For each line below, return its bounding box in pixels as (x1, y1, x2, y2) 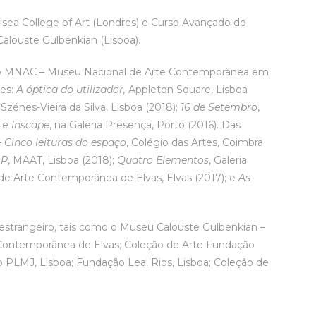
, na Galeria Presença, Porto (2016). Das (49, 119, 241, 131)
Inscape (11, 119, 50, 131)
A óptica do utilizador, (16, 83, 126, 96)
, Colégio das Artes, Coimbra (126, 136, 264, 149)
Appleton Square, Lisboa (126, 83, 248, 96)
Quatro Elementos (117, 154, 209, 166)
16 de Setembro (181, 101, 258, 114)
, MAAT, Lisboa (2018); (8, 154, 118, 166)
